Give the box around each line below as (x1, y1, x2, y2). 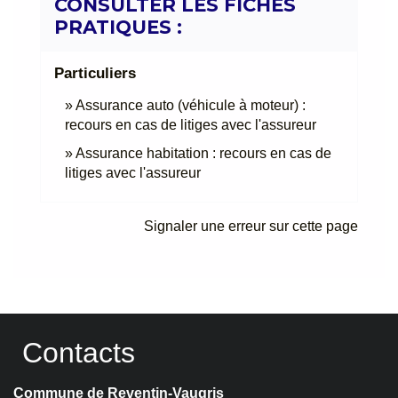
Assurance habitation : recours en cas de (76, 146, 331, 162)
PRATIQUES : (54, 16, 182, 39)
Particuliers (54, 65, 136, 83)
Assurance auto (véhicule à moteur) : (76, 98, 306, 114)
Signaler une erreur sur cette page (144, 219, 358, 235)
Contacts (22, 337, 135, 370)
